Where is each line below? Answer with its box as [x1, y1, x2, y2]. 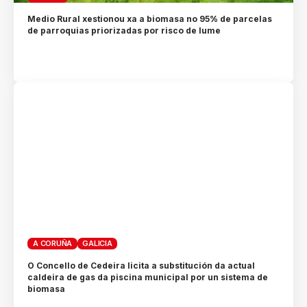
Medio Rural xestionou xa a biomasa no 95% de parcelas [27, 14, 273, 25]
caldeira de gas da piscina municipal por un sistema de [27, 272, 269, 283]
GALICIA [82, 238, 112, 249]
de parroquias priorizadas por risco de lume [27, 25, 221, 36]
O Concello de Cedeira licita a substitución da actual [27, 260, 256, 271]
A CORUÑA [33, 238, 73, 249]
